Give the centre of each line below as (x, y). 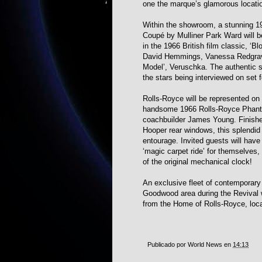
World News (205, 245)
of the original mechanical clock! (197, 162)
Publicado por (168, 245)
